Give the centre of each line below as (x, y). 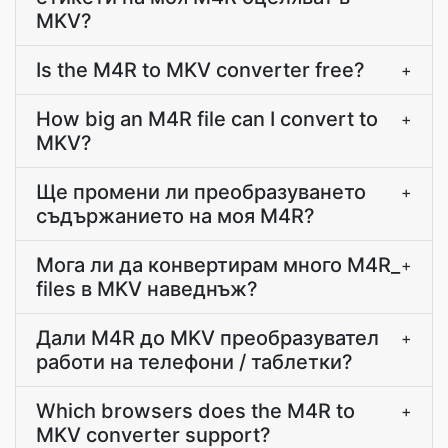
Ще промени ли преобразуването (201, 192)
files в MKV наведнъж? (147, 289)
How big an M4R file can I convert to (207, 119)
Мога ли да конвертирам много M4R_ (218, 265)
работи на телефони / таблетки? (194, 362)
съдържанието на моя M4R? (175, 216)
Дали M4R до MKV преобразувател (207, 338)
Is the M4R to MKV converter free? (200, 70)
